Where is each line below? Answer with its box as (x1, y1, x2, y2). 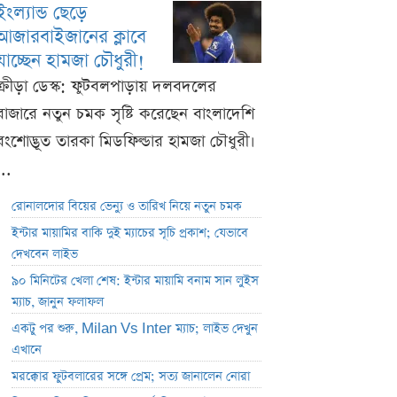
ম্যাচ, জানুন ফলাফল (12, 293, 104, 312)
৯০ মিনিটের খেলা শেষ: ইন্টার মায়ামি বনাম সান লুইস (12, 272, 259, 291)
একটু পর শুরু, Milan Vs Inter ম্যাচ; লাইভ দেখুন (12, 320, 258, 339)
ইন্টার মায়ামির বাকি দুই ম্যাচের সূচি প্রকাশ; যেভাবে (12, 224, 248, 243)
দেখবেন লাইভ (12, 245, 78, 264)
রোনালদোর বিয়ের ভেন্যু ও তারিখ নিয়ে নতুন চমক (12, 198, 242, 216)
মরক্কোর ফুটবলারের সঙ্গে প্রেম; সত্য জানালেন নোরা (12, 368, 250, 386)
